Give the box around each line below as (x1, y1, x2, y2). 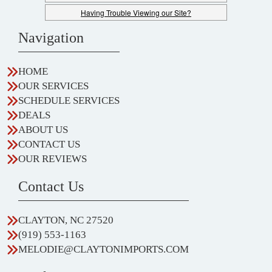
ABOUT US (18, 124, 68, 136)
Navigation (18, 30, 84, 46)
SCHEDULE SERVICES (18, 95, 120, 107)
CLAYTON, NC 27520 (18, 214, 114, 226)
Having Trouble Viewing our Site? (81, 7, 191, 18)
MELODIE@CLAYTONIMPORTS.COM (18, 243, 189, 256)
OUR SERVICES (18, 80, 89, 92)
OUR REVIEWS (18, 153, 87, 165)
